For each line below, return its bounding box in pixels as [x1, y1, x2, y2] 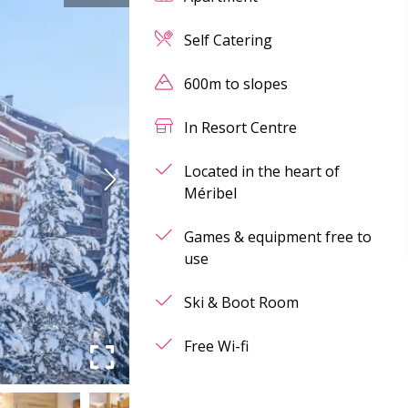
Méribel [184, 183, 238, 203]
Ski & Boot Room [184, 292, 300, 312]
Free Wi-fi [184, 336, 250, 356]
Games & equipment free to [184, 227, 372, 247]
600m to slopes [184, 74, 289, 94]
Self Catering [184, 30, 273, 50]
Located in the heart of [184, 161, 341, 181]
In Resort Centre [184, 117, 298, 138]
